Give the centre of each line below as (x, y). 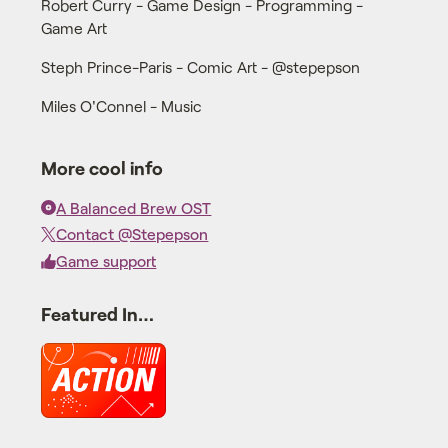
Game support (106, 261)
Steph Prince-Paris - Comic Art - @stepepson (200, 67)
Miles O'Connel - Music (121, 105)
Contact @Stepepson (132, 234)
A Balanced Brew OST (134, 207)
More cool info (101, 168)
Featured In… (97, 313)
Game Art (73, 28)
